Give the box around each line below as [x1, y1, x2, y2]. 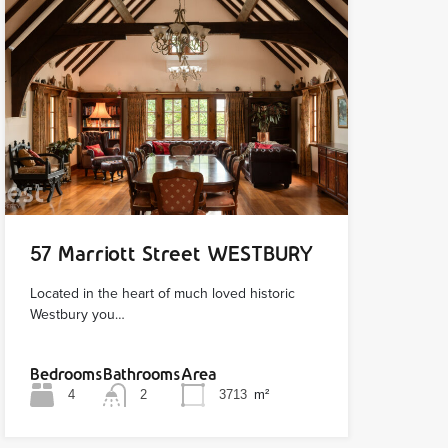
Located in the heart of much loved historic [29, 285, 295, 303]
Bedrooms [29, 365, 103, 384]
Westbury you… [29, 306, 125, 324]
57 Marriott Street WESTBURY [29, 242, 314, 266]
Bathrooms [102, 365, 181, 384]
